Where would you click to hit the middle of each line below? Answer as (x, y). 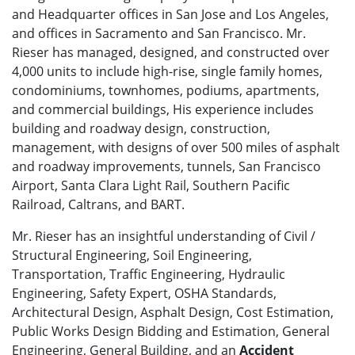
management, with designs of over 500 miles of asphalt (176, 148)
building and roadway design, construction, (141, 129)
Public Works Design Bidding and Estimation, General (171, 332)
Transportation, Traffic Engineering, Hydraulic (149, 275)
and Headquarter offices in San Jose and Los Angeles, (170, 15)
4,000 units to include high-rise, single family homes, (167, 72)
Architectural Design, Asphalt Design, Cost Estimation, (173, 313)
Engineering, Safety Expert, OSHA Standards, (144, 294)
